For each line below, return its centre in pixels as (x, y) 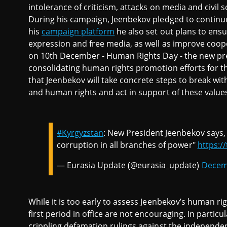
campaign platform (78, 31)
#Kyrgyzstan (80, 133)
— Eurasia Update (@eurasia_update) (129, 165)
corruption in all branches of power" (127, 145)
